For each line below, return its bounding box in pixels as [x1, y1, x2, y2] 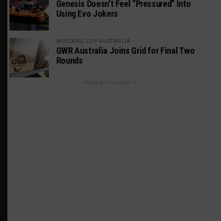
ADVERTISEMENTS [84, 79, 137, 86]
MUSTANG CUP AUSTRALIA [56, 37, 131, 45]
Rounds [56, 55, 83, 66]
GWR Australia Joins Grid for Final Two [56, 45, 195, 56]
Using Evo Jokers [56, 8, 118, 19]
